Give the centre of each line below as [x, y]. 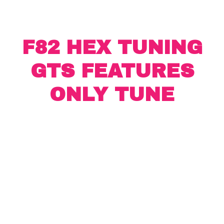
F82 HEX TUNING [112, 48]
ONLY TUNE [112, 95]
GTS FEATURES [112, 71]
